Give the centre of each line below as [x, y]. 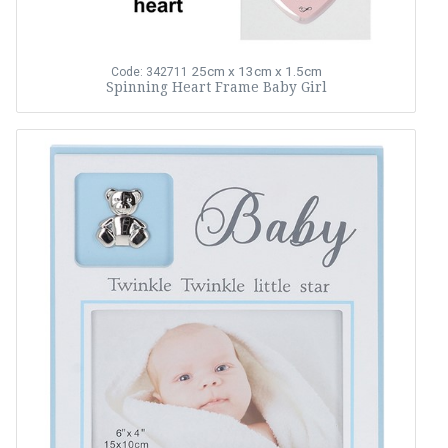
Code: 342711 [149, 72]
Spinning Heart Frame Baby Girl [216, 87]
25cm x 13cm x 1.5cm [256, 71]
